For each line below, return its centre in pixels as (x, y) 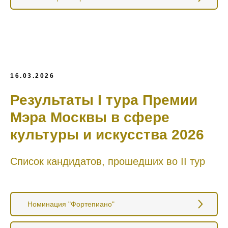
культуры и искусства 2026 (107, 134)
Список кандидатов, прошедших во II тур (108, 161)
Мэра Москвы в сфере (90, 117)
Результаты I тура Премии (104, 100)
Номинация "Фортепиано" (71, 204)
